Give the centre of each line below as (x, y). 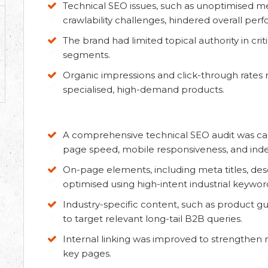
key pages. (87, 253)
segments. (86, 55)
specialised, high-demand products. (144, 89)
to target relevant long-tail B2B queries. (153, 219)
